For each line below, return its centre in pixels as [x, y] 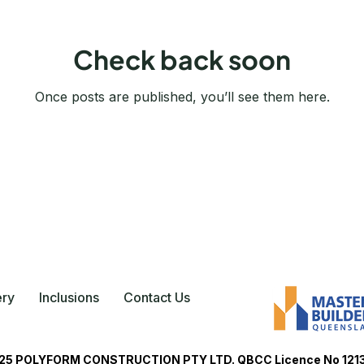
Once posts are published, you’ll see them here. [182, 97]
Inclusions [69, 298]
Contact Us [157, 298]
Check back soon [182, 60]
